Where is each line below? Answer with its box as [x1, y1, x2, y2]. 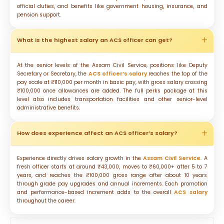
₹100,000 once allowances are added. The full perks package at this [16, 86, 207, 94]
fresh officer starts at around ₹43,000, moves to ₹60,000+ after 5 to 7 [16, 162, 207, 170]
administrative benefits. [16, 103, 80, 111]
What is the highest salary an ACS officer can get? [16, 35, 172, 44]
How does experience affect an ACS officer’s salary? [16, 128, 177, 137]
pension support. [16, 10, 61, 18]
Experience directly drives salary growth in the [16, 154, 143, 162]
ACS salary [174, 188, 207, 196]
